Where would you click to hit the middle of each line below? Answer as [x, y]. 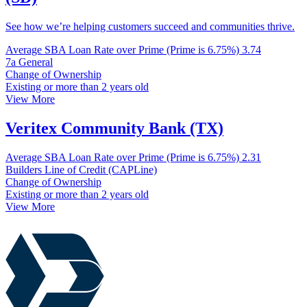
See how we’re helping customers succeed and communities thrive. [150, 27]
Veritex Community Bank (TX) [114, 128]
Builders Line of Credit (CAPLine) [81, 170]
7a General [29, 62]
